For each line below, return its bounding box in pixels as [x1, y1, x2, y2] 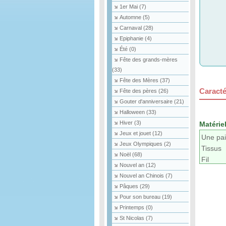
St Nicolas [120, 215, 146, 221]
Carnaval [120, 25, 143, 31]
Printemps [120, 204, 146, 210]
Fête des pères [120, 88, 158, 94]
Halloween [120, 109, 146, 115]
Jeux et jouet [120, 130, 152, 136]
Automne [120, 14, 143, 20]
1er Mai [120, 4, 139, 10]
